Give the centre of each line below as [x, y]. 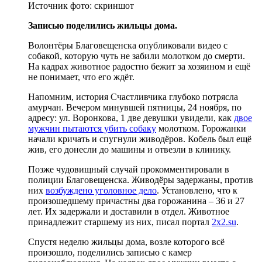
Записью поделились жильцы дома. [103, 25]
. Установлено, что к [197, 190]
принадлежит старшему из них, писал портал [120, 222]
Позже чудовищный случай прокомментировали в [129, 169]
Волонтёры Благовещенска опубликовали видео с [128, 45]
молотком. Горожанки [201, 128]
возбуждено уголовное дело [101, 190]
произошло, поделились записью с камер [110, 252]
